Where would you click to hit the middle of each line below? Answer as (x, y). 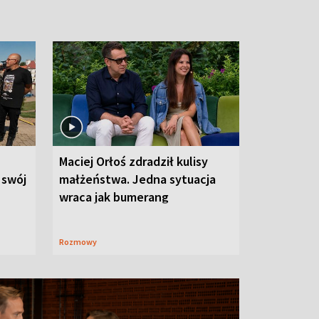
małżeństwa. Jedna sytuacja (137, 179)
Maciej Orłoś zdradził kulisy (134, 161)
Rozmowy (80, 241)
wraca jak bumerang (114, 197)
